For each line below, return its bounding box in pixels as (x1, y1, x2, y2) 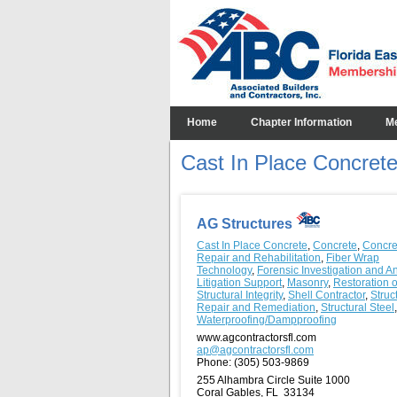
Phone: (197, 355, 231, 369)
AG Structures (197, 216, 296, 231)
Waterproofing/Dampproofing (197, 313, 337, 326)
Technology (197, 263, 252, 276)
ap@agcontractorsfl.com (197, 343, 314, 356)
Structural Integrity (197, 288, 283, 301)
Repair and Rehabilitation (197, 251, 321, 264)
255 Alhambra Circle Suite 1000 (197, 373, 350, 386)
